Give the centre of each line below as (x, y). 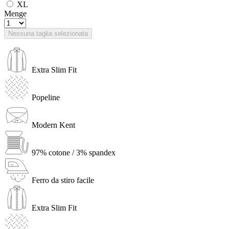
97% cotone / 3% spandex (74, 152)
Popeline (46, 97)
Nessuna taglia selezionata (48, 33)
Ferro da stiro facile (63, 180)
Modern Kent (53, 125)
